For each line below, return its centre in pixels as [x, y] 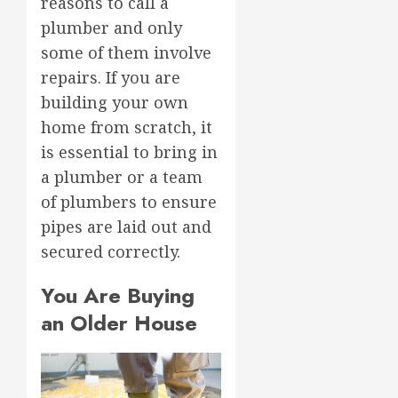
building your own [115, 102]
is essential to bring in [129, 151]
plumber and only [111, 27]
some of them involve [126, 52]
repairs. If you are [111, 77]
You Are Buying [118, 295]
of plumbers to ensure [129, 201]
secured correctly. [111, 251]
